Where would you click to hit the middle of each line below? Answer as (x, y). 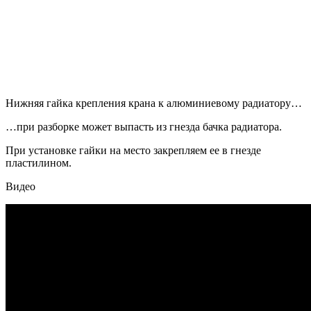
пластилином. (39, 163)
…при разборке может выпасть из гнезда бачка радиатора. (144, 127)
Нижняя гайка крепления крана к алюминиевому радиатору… (154, 103)
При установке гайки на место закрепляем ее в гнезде (133, 151)
